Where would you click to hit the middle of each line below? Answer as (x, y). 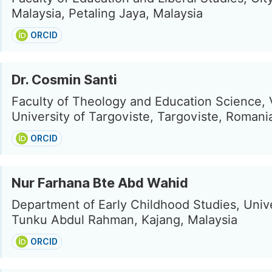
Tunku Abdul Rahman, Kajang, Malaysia (124, 220)
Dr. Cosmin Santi (64, 80)
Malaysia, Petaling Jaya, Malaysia (107, 13)
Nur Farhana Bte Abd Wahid (100, 183)
